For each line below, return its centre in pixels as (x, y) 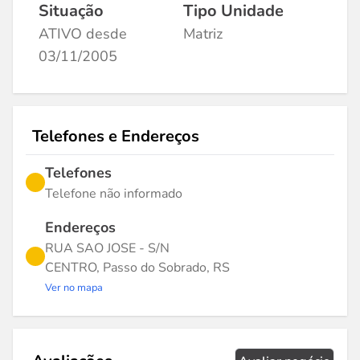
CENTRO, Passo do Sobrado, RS (137, 268)
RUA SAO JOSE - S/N (107, 248)
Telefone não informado (114, 194)
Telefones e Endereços (116, 136)
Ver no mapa (74, 288)
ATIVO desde (83, 34)
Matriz (203, 34)
